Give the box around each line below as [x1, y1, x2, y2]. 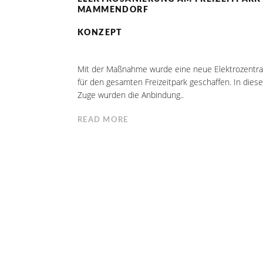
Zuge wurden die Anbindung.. [77, 89, 184, 100]
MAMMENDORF [77, 5, 149, 14]
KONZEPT [77, 28, 123, 37]
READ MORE [77, 116, 129, 124]
